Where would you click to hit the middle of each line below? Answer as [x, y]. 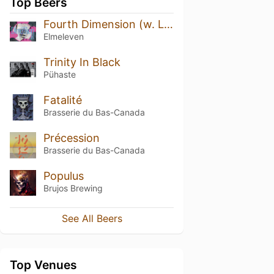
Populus [63, 176]
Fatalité [62, 100]
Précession [71, 138]
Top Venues [43, 265]
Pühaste [59, 74]
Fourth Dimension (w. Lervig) [168, 24]
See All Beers [92, 219]
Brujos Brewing [73, 188]
